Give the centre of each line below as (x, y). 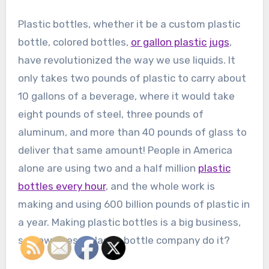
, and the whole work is (160, 186)
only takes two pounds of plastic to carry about (132, 78)
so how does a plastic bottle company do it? (124, 240)
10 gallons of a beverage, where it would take (126, 96)
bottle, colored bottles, (74, 42)
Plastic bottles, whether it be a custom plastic (129, 24)
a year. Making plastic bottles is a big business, (129, 222)
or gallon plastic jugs (180, 42)
